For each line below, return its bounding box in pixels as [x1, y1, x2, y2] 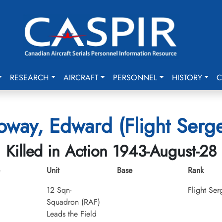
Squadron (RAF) [46, 196, 100, 208]
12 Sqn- [46, 184, 71, 196]
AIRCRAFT [63, 72, 99, 83]
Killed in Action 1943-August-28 [5, 140, 217, 163]
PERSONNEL [112, 72, 157, 83]
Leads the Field [46, 208, 97, 220]
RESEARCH [10, 72, 49, 83]
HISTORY [171, 72, 202, 83]
